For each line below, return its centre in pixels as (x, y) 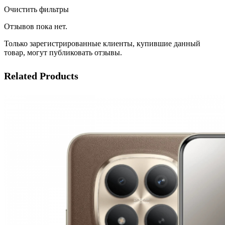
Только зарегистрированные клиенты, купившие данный (102, 43)
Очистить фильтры (36, 9)
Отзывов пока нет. (36, 26)
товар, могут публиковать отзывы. (63, 52)
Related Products (41, 76)
